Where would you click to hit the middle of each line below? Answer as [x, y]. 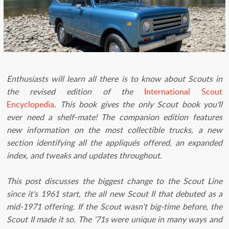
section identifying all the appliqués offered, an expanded [114, 142]
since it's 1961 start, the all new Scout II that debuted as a [114, 193]
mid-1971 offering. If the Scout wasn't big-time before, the [114, 206]
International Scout [184, 91]
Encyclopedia [30, 104]
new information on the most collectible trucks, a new [114, 130]
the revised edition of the [76, 91]
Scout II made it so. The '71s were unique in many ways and [114, 219]
